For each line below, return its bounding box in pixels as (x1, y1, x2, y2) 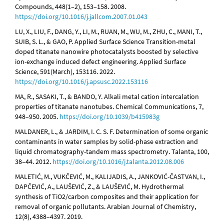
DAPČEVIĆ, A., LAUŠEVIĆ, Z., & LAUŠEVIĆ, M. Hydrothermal (15, 182, 184, 191)
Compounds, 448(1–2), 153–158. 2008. (15, 2, 126, 11)
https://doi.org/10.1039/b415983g (59, 112, 159, 121)
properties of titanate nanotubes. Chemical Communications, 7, (15, 102, 203, 111)
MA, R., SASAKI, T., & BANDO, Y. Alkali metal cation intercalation (15, 92, 199, 101)
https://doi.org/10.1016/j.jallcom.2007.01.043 (15, 12, 147, 21)
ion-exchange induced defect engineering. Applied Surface (15, 57, 186, 66)
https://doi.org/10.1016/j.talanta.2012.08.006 (52, 157, 184, 166)
